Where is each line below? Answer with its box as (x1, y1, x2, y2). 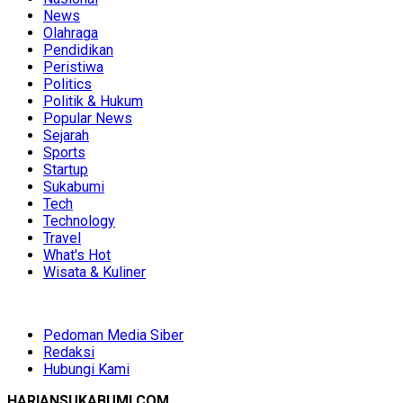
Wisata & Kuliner (43, 263, 146, 281)
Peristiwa (43, 58, 103, 76)
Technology (43, 211, 115, 229)
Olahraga (43, 23, 98, 41)
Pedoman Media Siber (43, 326, 184, 344)
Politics (43, 75, 92, 93)
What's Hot (43, 246, 111, 264)
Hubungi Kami (43, 360, 130, 378)
